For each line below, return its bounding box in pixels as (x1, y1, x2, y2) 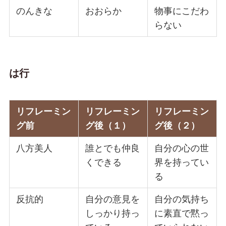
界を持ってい (154, 157, 209, 168)
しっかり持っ (85, 208, 140, 219)
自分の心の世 (154, 143, 209, 154)
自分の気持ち (154, 194, 209, 205)
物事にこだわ (154, 6, 209, 16)
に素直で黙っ (154, 208, 209, 219)
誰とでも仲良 (85, 143, 140, 154)
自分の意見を (85, 194, 140, 205)
